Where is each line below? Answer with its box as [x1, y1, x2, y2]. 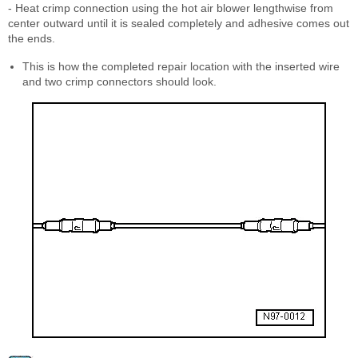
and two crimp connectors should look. [22, 74, 217, 88]
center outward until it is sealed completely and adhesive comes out [8, 16, 349, 30]
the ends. [8, 31, 55, 45]
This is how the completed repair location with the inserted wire [22, 59, 340, 73]
